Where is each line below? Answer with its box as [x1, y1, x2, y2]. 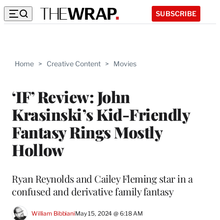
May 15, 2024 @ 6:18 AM [75, 210, 143, 218]
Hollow [12, 138, 64, 160]
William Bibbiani [31, 210, 75, 218]
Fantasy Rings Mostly [12, 121, 162, 142]
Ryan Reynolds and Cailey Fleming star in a [12, 171, 192, 185]
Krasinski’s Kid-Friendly [12, 103, 190, 125]
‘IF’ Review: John [12, 85, 130, 107]
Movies [113, 59, 137, 68]
